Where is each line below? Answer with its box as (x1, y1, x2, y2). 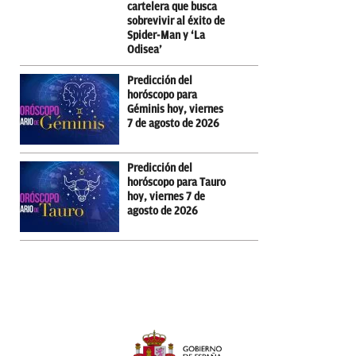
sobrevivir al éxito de (127, 14, 225, 27)
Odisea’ (127, 43, 162, 56)
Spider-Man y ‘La (127, 29, 205, 41)
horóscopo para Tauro (127, 176, 226, 188)
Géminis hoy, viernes (127, 103, 223, 115)
